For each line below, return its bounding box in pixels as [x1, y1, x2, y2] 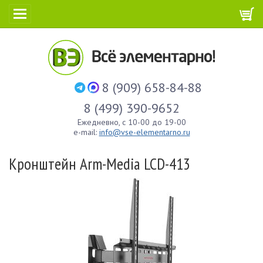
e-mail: [73, 127, 99, 137]
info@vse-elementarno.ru [99, 127, 190, 137]
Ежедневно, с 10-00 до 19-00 [77, 117, 186, 127]
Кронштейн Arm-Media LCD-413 [9, 154, 190, 174]
